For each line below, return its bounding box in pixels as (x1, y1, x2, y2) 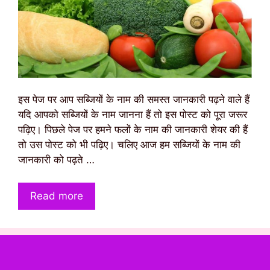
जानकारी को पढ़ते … (18, 153, 95, 166)
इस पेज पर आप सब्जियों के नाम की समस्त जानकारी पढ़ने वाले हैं (18, 93, 250, 105)
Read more (30, 190, 83, 202)
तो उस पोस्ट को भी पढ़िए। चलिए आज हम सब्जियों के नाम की (18, 138, 240, 151)
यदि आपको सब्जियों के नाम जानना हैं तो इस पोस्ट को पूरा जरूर (18, 108, 247, 121)
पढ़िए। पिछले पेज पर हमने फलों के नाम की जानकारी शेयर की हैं (18, 123, 248, 136)
